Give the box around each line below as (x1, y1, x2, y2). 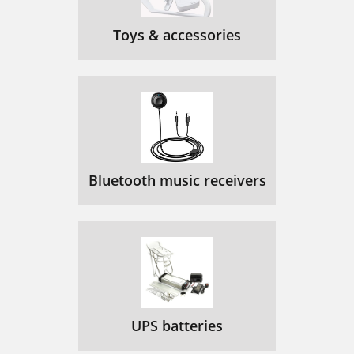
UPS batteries (131, 316, 223, 336)
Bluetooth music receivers (88, 171, 266, 190)
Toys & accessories (113, 25, 241, 45)
